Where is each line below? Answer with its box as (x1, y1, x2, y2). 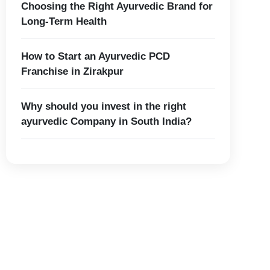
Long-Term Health (21, 15, 107, 27)
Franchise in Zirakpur (21, 65, 124, 77)
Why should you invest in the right (21, 100, 187, 112)
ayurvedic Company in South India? (21, 115, 192, 127)
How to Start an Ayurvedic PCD (21, 50, 171, 62)
